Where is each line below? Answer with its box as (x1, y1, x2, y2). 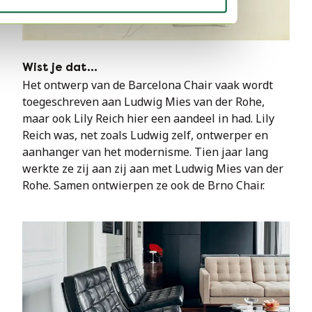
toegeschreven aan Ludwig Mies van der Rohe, (22, 94, 265, 109)
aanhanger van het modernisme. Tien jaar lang (22, 144, 268, 159)
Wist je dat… (22, 61, 97, 74)
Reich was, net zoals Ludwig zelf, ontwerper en (22, 127, 268, 143)
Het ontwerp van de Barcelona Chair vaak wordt (22, 77, 273, 93)
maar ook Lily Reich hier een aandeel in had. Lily (22, 111, 274, 126)
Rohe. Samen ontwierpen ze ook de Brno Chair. (22, 178, 265, 193)
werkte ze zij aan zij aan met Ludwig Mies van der (22, 161, 283, 176)
